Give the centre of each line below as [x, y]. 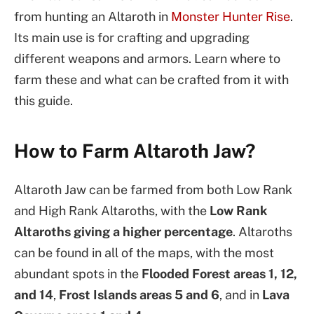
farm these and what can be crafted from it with [151, 80]
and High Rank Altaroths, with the [112, 210]
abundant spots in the [78, 273]
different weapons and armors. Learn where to [147, 59]
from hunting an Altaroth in [93, 16]
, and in [241, 294]
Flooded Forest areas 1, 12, [219, 273]
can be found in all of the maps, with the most [144, 252]
